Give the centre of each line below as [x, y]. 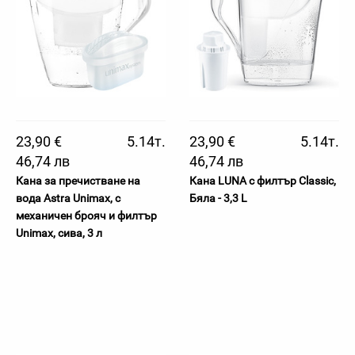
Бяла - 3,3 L [218, 198]
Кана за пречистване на [78, 181]
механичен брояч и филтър [86, 216]
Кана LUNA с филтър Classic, [263, 181]
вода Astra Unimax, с [68, 198]
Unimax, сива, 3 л [59, 233]
